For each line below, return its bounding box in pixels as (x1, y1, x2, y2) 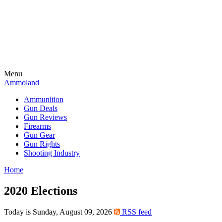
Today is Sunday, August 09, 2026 (4, 207, 114, 216)
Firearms (24, 122, 51, 130)
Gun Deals (24, 104, 57, 112)
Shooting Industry (24, 149, 80, 157)
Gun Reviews (24, 113, 67, 121)
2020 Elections (4, 184, 77, 197)
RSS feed (120, 207, 152, 216)
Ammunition (24, 95, 63, 104)
